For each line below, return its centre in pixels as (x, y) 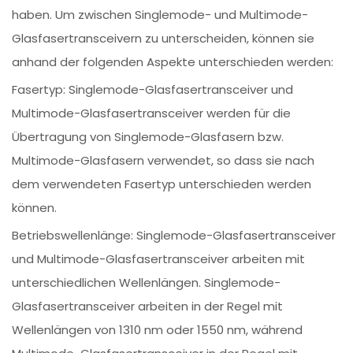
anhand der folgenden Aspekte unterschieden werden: (173, 62)
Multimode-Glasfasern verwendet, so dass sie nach (163, 161)
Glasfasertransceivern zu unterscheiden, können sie (163, 39)
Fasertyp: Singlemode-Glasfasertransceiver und (153, 90)
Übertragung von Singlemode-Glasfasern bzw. (148, 137)
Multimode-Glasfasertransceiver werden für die (152, 113)
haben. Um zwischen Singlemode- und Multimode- (160, 15)
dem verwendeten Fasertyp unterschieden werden (162, 184)
